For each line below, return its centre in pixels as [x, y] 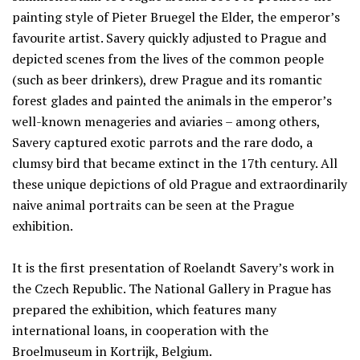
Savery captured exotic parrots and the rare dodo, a [162, 142]
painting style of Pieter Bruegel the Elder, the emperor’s [176, 17]
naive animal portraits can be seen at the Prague [153, 205]
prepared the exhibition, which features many [144, 309]
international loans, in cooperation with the [140, 330]
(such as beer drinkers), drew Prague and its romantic [167, 80]
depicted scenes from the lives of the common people [168, 59]
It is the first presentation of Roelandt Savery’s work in [173, 268]
